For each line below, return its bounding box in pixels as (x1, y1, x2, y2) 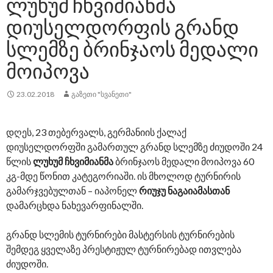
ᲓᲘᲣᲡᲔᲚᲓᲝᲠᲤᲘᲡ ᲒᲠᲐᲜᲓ (6, 15, 239, 40)
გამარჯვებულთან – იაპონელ (6, 185, 139, 197)
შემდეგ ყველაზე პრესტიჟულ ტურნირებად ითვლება (6, 243, 241, 255)
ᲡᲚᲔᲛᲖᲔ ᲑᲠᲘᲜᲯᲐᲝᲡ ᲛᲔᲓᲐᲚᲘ (6, 37, 258, 62)
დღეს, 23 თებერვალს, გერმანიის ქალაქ (6, 126, 186, 138)
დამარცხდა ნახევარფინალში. (6, 199, 143, 211)
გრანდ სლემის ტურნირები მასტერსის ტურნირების (6, 229, 235, 241)
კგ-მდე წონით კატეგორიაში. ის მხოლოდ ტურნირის (6, 170, 241, 182)
